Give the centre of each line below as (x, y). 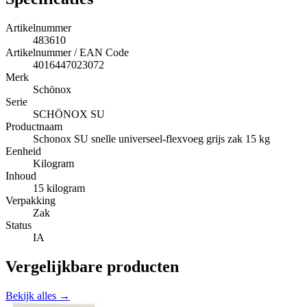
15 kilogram (59, 188)
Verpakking (30, 200)
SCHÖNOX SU (69, 114)
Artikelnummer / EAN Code (67, 52)
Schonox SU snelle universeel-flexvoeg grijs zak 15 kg (151, 138)
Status (19, 225)
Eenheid (23, 151)
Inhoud (21, 175)
